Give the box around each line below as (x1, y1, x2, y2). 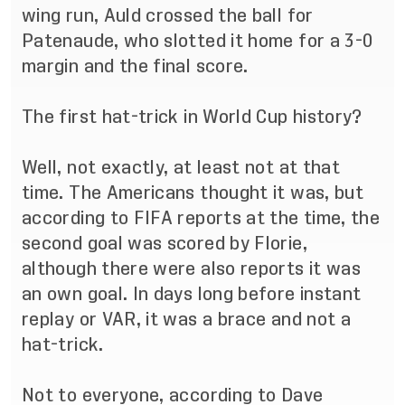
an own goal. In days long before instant (22, 286, 362, 304)
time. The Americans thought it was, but (22, 184, 364, 202)
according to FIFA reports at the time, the (22, 210, 381, 228)
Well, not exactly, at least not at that (22, 159, 341, 177)
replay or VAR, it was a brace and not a (22, 311, 352, 329)
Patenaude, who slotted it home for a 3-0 (22, 33, 373, 51)
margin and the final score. (22, 58, 249, 76)
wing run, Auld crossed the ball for (22, 7, 314, 25)
